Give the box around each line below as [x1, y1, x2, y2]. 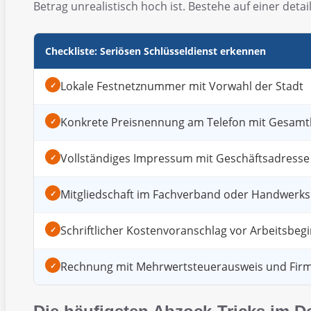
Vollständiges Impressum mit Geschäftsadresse [60, 151, 310, 167]
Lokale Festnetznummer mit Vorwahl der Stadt [60, 78, 303, 94]
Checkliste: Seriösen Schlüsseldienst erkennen [45, 44, 266, 58]
